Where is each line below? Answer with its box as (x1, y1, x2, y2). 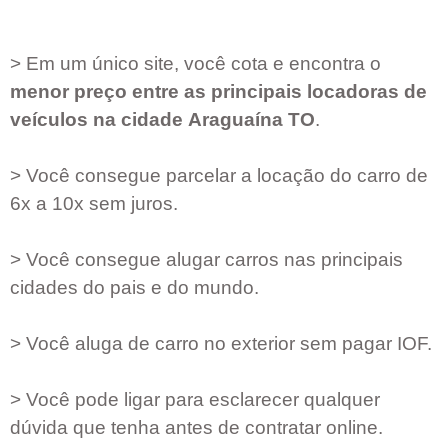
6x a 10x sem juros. (10, 193, 178, 215)
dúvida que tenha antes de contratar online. (10, 417, 383, 439)
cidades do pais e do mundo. (10, 277, 259, 299)
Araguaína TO (188, 109, 315, 131)
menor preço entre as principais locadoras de (10, 81, 427, 103)
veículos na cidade (10, 109, 188, 131)
